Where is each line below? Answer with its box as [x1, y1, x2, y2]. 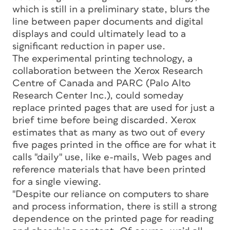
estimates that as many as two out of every [12, 127, 205, 138]
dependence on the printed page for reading [12, 214, 214, 224]
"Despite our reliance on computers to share [12, 189, 209, 199]
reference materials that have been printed [12, 164, 206, 175]
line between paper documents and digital [12, 16, 203, 27]
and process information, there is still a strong [12, 201, 217, 212]
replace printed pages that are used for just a [12, 103, 215, 113]
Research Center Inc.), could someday [12, 90, 184, 101]
